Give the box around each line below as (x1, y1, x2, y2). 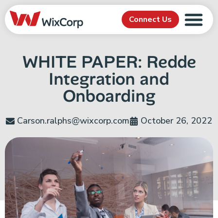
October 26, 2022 (141, 115, 212, 127)
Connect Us (128, 14, 172, 25)
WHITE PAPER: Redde (22, 51, 196, 73)
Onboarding (63, 85, 155, 107)
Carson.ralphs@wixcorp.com (17, 115, 129, 127)
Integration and (49, 68, 169, 90)
